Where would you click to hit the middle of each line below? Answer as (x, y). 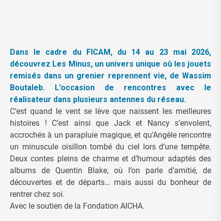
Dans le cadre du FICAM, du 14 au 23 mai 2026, (110, 52)
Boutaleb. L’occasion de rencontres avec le (110, 88)
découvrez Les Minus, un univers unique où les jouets (110, 64)
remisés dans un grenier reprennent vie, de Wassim (110, 76)
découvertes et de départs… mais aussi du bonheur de (110, 183)
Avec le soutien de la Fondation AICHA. (77, 206)
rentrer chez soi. (37, 194)
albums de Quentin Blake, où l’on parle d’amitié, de (110, 171)
